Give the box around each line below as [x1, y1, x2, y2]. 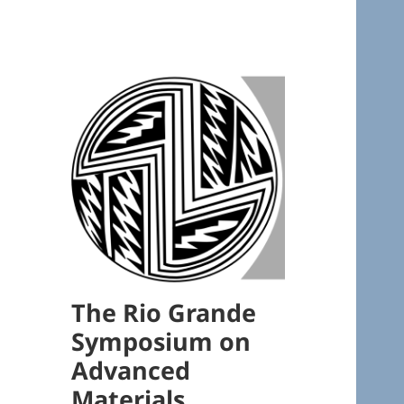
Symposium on [71, 325, 252, 359]
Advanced [71, 353, 191, 388]
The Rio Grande [71, 296, 257, 330]
